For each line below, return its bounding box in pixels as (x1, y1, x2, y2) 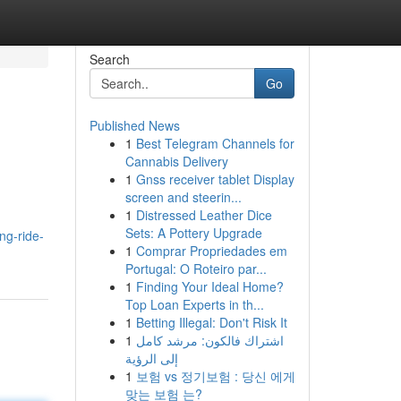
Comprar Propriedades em (135, 242, 287, 260)
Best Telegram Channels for (135, 134, 294, 152)
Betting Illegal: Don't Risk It (135, 313, 287, 331)
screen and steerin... (124, 188, 242, 206)
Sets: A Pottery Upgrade (124, 224, 262, 242)
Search (89, 50, 130, 68)
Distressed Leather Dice (135, 206, 272, 224)
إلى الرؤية (124, 349, 178, 367)
